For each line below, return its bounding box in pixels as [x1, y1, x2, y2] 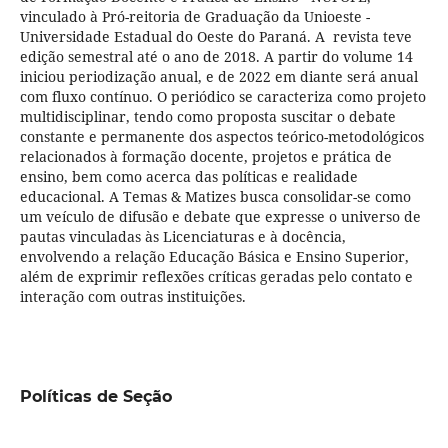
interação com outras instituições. [19, 286, 246, 306]
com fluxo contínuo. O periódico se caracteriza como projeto [19, 86, 426, 106]
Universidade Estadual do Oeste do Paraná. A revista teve [19, 26, 412, 46]
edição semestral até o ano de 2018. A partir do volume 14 [19, 46, 413, 66]
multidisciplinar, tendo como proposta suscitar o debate [19, 106, 396, 126]
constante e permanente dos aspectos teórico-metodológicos [19, 126, 424, 146]
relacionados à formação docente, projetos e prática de [19, 146, 392, 166]
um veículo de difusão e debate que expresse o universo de [19, 206, 421, 226]
